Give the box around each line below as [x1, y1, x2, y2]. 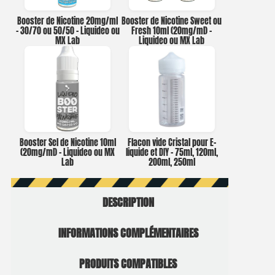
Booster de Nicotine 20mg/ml [17, 14, 118, 28]
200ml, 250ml [148, 155, 195, 169]
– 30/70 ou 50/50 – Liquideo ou [15, 24, 120, 37]
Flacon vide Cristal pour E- [127, 136, 216, 149]
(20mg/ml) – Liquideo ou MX [20, 145, 115, 159]
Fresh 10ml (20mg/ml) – [131, 24, 212, 37]
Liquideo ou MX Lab [139, 34, 205, 47]
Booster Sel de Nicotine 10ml [19, 136, 116, 149]
